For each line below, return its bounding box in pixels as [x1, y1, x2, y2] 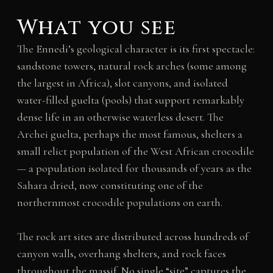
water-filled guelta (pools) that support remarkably [16, 93, 244, 107]
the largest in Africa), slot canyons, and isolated [16, 76, 228, 90]
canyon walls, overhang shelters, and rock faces [16, 247, 226, 261]
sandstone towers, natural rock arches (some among [16, 58, 247, 73]
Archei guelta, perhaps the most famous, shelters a [16, 127, 243, 141]
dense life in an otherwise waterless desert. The [16, 110, 224, 124]
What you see [16, 13, 177, 42]
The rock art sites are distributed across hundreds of [16, 230, 249, 244]
